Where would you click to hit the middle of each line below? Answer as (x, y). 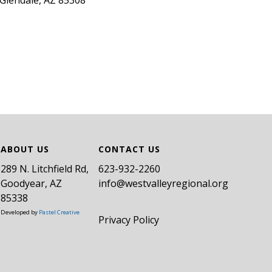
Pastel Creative (59, 212)
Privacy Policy (129, 220)
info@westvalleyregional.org (163, 183)
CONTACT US (129, 149)
